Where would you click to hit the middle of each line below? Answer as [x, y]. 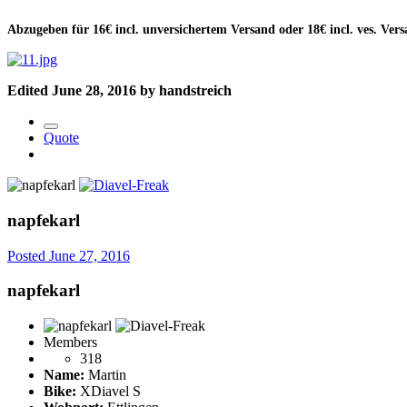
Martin [105, 374]
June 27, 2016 [89, 255]
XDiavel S [109, 391]
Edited [30, 91]
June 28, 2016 [94, 91]
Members [70, 342]
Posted [28, 255]
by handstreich [184, 91]
